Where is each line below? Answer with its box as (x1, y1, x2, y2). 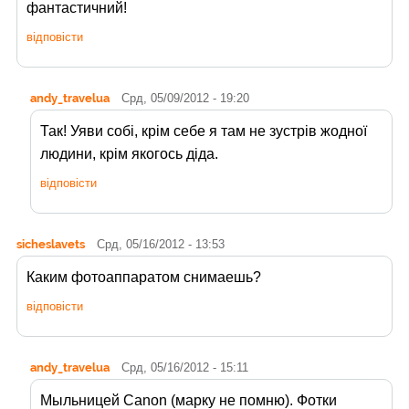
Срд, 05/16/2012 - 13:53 (97, 237, 225, 252)
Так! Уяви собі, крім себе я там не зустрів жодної (40, 123, 367, 140)
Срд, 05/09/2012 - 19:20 (121, 91, 249, 106)
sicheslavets (16, 236, 85, 252)
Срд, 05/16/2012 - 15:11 (121, 361, 248, 375)
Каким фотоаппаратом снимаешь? (26, 269, 261, 286)
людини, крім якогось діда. (40, 146, 218, 163)
